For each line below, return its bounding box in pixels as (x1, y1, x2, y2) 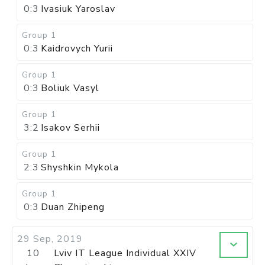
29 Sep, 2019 (17, 232, 83, 245)
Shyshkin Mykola (41, 161, 119, 174)
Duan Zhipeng (41, 201, 105, 214)
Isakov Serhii (41, 121, 100, 134)
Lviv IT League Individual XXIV (53, 247, 196, 260)
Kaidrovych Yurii (41, 42, 113, 55)
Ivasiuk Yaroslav (41, 2, 115, 15)
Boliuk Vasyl (41, 82, 99, 95)
